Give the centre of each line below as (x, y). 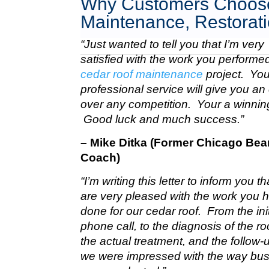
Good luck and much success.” (162, 119)
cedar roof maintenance (142, 74)
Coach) (101, 157)
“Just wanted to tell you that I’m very (173, 44)
